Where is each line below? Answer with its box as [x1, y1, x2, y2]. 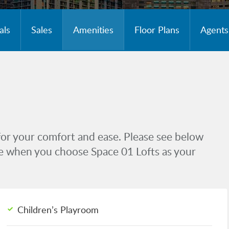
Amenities [73, 23, 113, 36]
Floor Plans [134, 23, 179, 36]
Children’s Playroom [17, 203, 99, 216]
